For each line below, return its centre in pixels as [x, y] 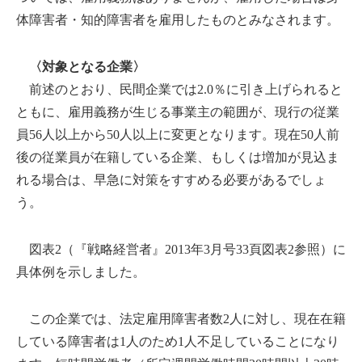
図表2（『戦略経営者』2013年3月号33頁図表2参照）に [181, 249]
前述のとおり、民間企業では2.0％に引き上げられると [179, 89]
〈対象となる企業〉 [87, 66]
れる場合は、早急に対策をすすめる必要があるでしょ [171, 179]
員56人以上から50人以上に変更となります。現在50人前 [178, 134]
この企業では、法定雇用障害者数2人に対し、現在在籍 [181, 318]
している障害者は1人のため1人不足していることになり [178, 341]
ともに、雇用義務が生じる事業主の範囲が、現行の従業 [178, 112]
